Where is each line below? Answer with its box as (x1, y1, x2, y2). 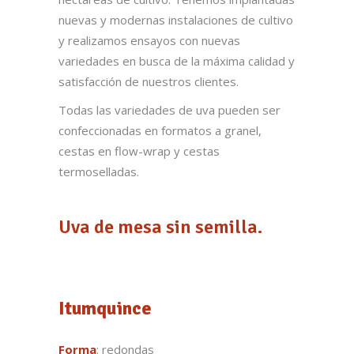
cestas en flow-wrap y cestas (58, 143, 220, 159)
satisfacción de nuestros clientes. (58, 73, 239, 89)
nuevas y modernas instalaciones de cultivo (58, 12, 293, 28)
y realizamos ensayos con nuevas (58, 32, 240, 48)
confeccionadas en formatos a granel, (58, 122, 262, 138)
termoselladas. (58, 164, 139, 179)
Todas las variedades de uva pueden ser (58, 102, 281, 118)
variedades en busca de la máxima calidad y (58, 53, 295, 69)
